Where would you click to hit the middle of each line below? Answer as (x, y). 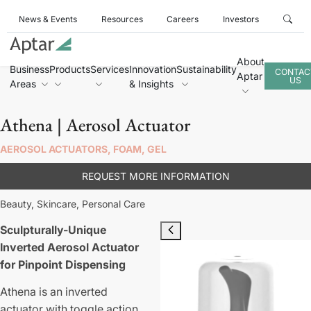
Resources (122, 19)
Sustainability (207, 69)
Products (70, 69)
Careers (183, 19)
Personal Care (114, 203)
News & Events (48, 19)
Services (110, 69)
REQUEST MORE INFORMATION (155, 176)
